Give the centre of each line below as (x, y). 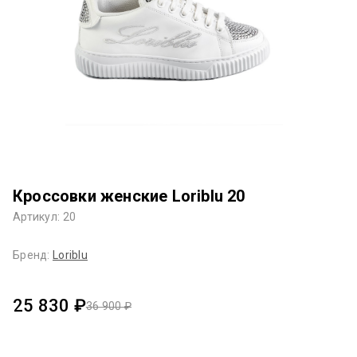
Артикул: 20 (45, 216)
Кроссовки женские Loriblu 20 (129, 196)
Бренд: (33, 255)
